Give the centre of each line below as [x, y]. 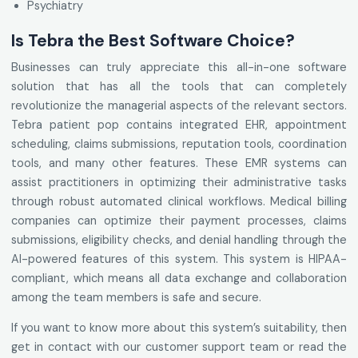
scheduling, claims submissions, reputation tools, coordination [179, 144]
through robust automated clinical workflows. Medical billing [179, 202]
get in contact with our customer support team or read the [179, 347]
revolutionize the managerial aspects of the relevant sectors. [179, 106]
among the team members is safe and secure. [136, 298]
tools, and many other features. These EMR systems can [179, 163]
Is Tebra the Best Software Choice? [153, 41]
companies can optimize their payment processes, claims [179, 221]
